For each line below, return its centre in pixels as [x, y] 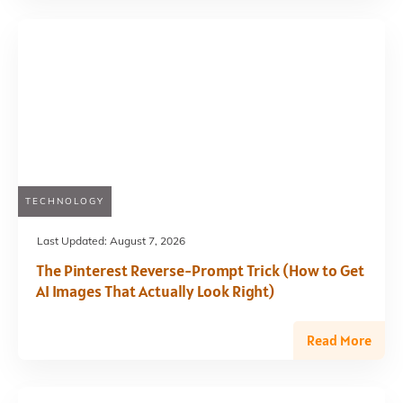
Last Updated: [73, 241]
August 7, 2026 [148, 241]
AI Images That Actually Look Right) [155, 291]
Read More [339, 340]
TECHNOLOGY [65, 201]
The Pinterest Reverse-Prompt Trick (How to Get [200, 270]
